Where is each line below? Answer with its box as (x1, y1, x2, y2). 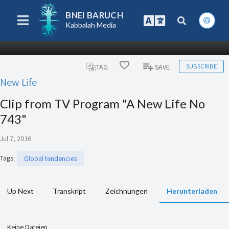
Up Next (7, 187, 34, 196)
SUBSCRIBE (186, 62, 217, 71)
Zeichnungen (105, 187, 148, 196)
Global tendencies (24, 154, 77, 164)
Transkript (53, 187, 86, 196)
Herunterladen (166, 187, 217, 196)
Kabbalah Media (65, 20, 117, 30)
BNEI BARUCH (65, 9, 124, 20)
